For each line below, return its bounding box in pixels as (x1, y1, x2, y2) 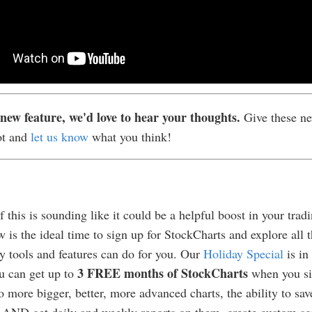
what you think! (88, 128, 171, 146)
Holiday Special (203, 245, 283, 263)
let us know (31, 128, 88, 146)
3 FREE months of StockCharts (77, 264, 248, 283)
